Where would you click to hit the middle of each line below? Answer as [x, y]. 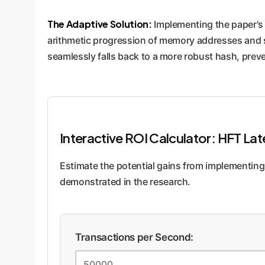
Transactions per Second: [134, 237]
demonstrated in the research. [125, 182]
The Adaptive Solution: [100, 24]
